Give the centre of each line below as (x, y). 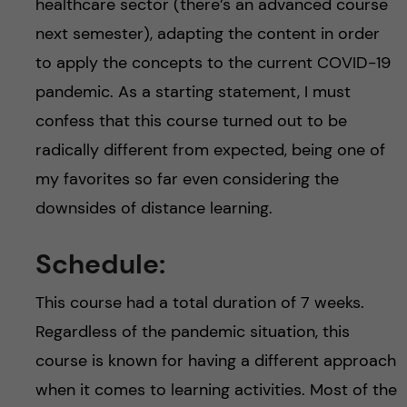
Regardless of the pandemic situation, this (192, 332)
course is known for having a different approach (215, 361)
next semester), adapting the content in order (207, 34)
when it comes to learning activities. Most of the (216, 390)
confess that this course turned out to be (191, 121)
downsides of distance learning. (154, 208)
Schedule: (100, 264)
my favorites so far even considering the (187, 179)
